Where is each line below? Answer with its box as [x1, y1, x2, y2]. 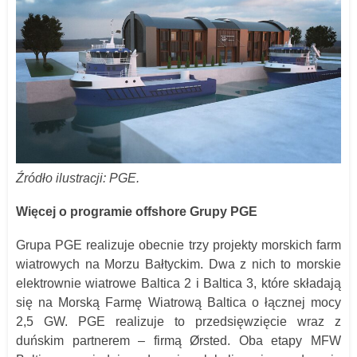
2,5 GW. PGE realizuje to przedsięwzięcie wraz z [16, 315, 341, 329]
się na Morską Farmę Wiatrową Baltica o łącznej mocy [16, 296, 341, 310]
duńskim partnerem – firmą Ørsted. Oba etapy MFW [16, 334, 341, 348]
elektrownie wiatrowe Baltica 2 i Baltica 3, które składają [16, 277, 341, 291]
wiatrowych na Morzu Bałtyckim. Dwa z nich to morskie [16, 257, 341, 272]
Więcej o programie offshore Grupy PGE [16, 205, 257, 219]
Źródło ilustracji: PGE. [16, 171, 139, 186]
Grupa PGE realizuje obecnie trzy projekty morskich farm [16, 238, 341, 253]
